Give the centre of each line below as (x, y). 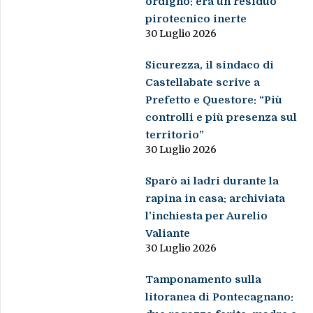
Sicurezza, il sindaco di (210, 65)
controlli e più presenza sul (221, 118)
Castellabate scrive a (203, 83)
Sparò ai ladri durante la (212, 181)
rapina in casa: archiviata (216, 199)
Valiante (168, 234)
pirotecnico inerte (196, 19)
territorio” (175, 135)
